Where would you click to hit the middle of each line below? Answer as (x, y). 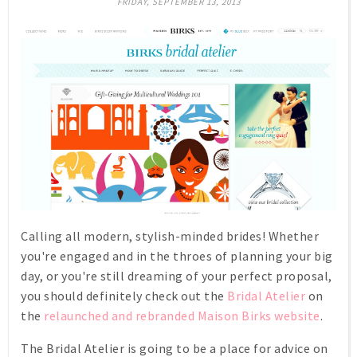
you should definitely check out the (124, 296)
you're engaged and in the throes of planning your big (177, 256)
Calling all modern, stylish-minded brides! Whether (170, 236)
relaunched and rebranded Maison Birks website (182, 316)
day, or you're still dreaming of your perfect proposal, (177, 276)
